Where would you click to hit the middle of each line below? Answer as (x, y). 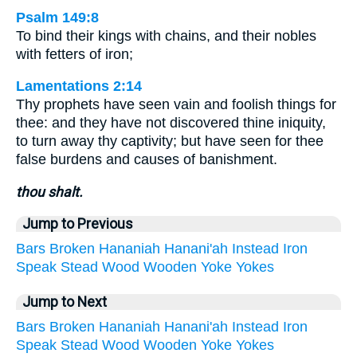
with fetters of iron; (75, 54)
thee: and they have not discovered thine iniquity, (171, 123)
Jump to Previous (78, 224)
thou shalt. (49, 192)
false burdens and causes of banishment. (147, 160)
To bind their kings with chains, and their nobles (166, 35)
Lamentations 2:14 (79, 86)
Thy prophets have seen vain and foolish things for (176, 105)
